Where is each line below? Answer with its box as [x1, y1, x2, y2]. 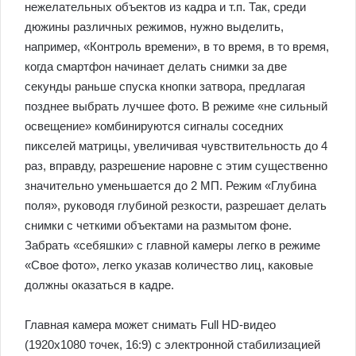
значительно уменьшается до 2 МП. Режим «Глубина [25, 178, 316, 192]
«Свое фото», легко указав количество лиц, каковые [25, 257, 313, 272]
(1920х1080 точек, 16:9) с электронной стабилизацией [25, 337, 320, 351]
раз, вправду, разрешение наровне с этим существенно [25, 158, 327, 172]
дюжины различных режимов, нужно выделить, [25, 19, 284, 33]
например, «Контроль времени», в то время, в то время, [25, 39, 329, 53]
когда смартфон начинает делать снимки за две [25, 59, 287, 73]
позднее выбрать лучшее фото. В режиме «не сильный [25, 99, 327, 113]
